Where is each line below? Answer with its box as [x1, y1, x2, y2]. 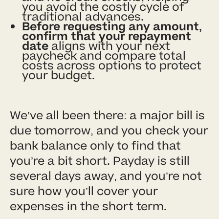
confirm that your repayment [22, 28, 191, 44]
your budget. [22, 67, 95, 84]
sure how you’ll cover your [10, 183, 158, 199]
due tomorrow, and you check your [10, 122, 208, 139]
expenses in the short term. [10, 198, 167, 215]
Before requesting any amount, [22, 18, 202, 35]
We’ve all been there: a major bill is [10, 107, 205, 124]
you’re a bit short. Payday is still [10, 153, 190, 169]
